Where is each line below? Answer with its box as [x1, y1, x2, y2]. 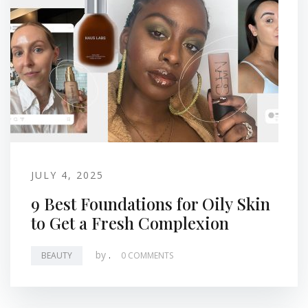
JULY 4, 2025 [31, 168, 104, 181]
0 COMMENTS [121, 250, 173, 261]
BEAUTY [41, 250, 72, 261]
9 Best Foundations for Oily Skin [31, 192, 270, 214]
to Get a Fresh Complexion [31, 212, 229, 234]
